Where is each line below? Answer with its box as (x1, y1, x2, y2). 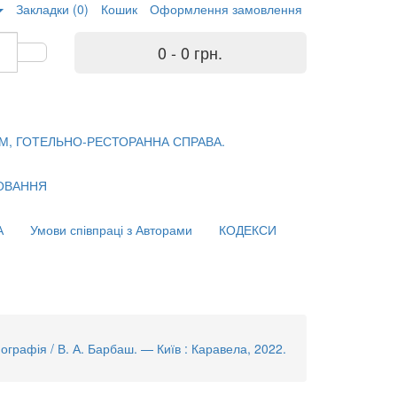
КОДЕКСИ (219, 221, 276, 239)
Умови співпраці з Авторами (30, 221, 192, 239)
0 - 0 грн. (158, 41, 223, 65)
